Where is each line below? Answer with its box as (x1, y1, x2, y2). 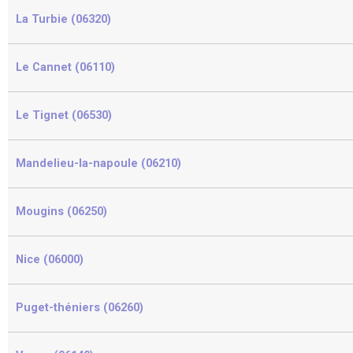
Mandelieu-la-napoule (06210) (16, 156, 181, 170)
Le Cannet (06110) (16, 60, 115, 74)
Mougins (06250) (16, 204, 107, 218)
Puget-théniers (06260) (16, 300, 143, 314)
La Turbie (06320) (16, 12, 111, 26)
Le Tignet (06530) (16, 108, 112, 122)
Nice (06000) (16, 252, 84, 266)
